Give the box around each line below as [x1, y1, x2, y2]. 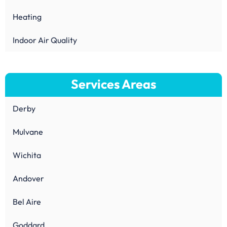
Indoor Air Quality [13, 34, 77, 45]
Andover [13, 173, 44, 183]
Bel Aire [13, 196, 41, 207]
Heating [13, 11, 42, 22]
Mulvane [13, 126, 43, 137]
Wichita [13, 149, 41, 160]
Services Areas [71, 75, 156, 92]
